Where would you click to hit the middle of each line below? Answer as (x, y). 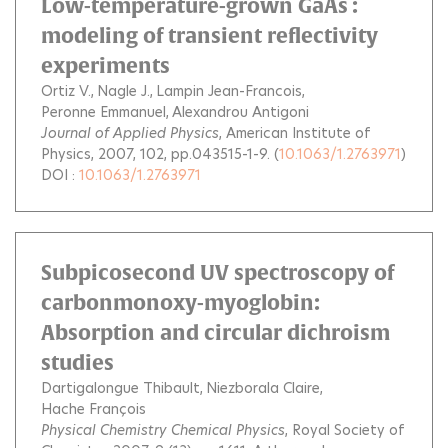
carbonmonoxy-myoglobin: (180, 302)
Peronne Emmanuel (103, 112)
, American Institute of (294, 133)
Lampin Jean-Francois (229, 91)
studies (77, 362)
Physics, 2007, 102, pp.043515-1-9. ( (160, 154)
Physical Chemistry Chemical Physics (163, 430)
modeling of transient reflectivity (209, 35)
